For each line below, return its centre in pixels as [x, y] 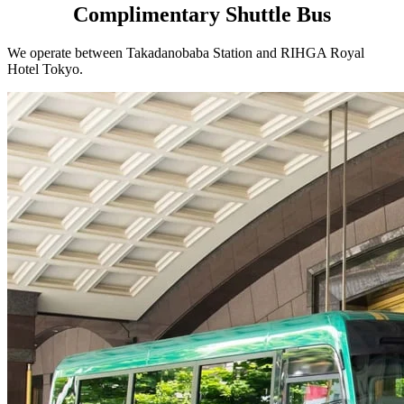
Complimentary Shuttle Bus [202, 14]
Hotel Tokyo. [45, 69]
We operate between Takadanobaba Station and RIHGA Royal [186, 52]
